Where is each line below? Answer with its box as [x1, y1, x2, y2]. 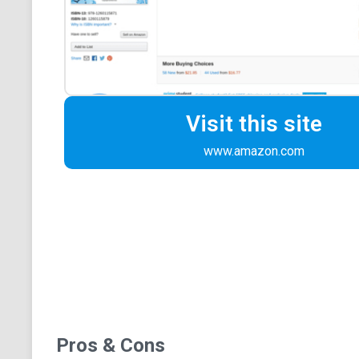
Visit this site [185, 110, 322, 137]
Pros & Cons [55, 334, 165, 357]
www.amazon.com [203, 143, 305, 159]
